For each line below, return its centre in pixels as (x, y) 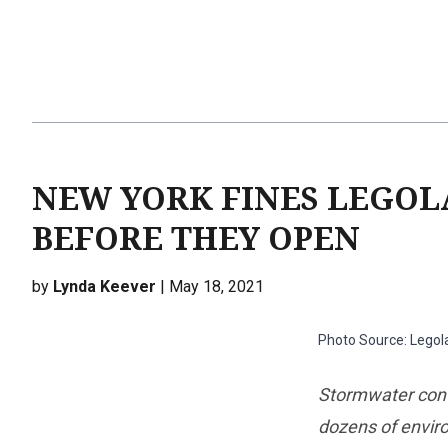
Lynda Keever (104, 286)
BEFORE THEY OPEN (196, 239)
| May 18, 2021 (210, 286)
